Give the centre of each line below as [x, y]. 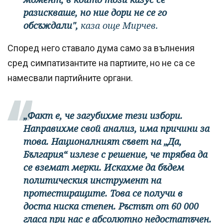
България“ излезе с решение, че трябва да [115, 155]
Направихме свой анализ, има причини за [116, 129]
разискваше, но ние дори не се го [95, 13]
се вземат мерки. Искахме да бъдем [104, 167]
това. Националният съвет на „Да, [103, 142]
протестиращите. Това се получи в [103, 193]
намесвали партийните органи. [70, 78]
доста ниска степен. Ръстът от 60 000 [111, 206]
